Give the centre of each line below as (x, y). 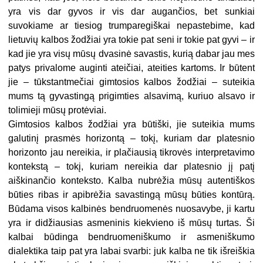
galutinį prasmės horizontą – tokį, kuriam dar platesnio (131, 139)
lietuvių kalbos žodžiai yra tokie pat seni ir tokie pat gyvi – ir (131, 40)
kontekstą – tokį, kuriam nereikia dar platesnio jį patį (131, 167)
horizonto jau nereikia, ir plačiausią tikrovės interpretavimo (131, 153)
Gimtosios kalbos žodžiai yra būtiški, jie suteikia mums (131, 124)
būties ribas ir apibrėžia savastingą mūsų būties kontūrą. (131, 195)
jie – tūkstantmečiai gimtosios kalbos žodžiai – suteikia (131, 82)
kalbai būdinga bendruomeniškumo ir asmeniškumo (131, 237)
